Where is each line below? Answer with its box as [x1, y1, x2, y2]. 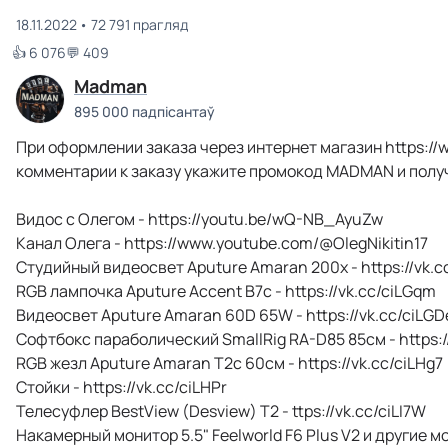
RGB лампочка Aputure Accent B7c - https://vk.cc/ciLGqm [16, 280, 436, 302]
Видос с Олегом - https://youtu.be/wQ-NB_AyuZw [16, 208, 383, 230]
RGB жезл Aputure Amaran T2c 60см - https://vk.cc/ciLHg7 [16, 352, 443, 374]
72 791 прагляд [90, 15, 188, 34]
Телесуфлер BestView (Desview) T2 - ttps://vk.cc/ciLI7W [16, 400, 426, 422]
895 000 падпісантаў [74, 101, 215, 121]
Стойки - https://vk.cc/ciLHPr [16, 376, 227, 398]
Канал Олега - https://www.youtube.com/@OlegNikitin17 [16, 232, 428, 254]
